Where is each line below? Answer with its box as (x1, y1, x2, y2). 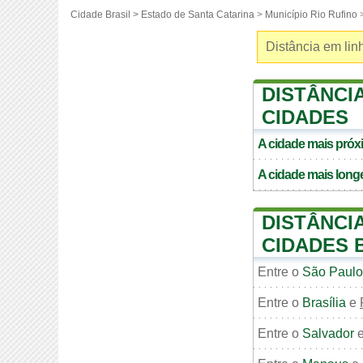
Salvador (302, 327, 354, 340)
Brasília (302, 296, 346, 310)
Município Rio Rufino (265, 9, 357, 20)
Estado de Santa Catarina (141, 9, 254, 20)
